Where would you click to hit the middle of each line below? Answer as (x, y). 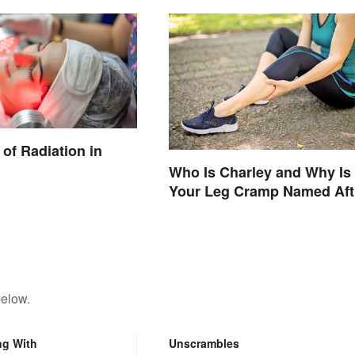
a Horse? (199, 210)
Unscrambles (204, 343)
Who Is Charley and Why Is (260, 172)
